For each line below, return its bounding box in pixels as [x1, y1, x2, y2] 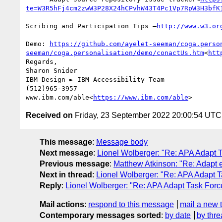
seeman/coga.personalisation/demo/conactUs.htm [26, 49, 204, 56]
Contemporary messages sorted [40, 211, 161, 220]
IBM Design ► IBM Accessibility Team [26, 75, 165, 83]
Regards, [26, 57, 57, 65]
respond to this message [88, 200, 174, 209]
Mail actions [40, 200, 84, 209]
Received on [26, 111, 73, 119]
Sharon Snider [26, 66, 77, 74]
